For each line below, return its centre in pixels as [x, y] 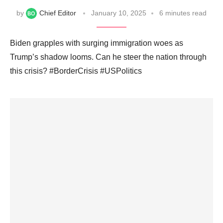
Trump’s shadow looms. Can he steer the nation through [108, 57]
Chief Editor [58, 13]
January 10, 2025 [119, 13]
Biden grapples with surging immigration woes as [97, 43]
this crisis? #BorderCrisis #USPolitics [76, 71]
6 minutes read [183, 13]
